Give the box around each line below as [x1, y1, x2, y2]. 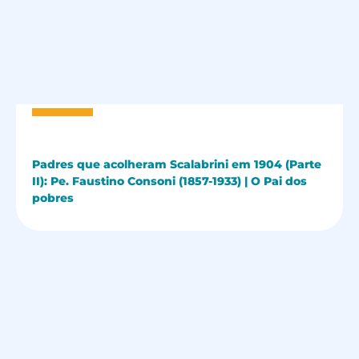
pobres [32, 191, 74, 206]
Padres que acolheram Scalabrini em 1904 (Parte [32, 157, 321, 172]
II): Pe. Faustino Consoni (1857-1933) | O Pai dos [32, 174, 307, 189]
